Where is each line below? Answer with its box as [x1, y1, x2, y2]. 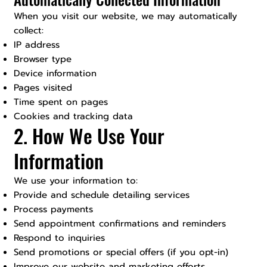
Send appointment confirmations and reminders [14, 217, 226, 231]
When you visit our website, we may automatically [14, 10, 238, 23]
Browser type [14, 52, 72, 66]
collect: [14, 24, 44, 38]
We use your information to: [14, 174, 138, 188]
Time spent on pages [14, 95, 108, 109]
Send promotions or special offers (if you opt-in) [14, 246, 229, 259]
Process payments [14, 203, 94, 216]
